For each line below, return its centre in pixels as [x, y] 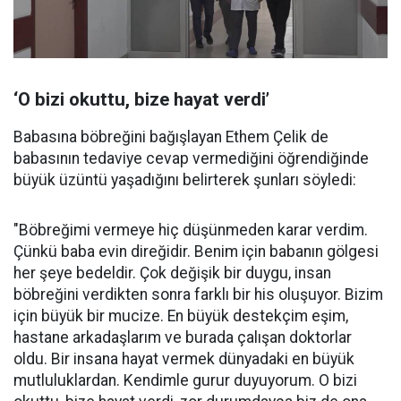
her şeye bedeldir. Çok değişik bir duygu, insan [172, 273]
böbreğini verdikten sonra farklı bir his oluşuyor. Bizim [198, 295]
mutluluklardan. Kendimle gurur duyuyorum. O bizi [185, 381]
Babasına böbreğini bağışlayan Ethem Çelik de [171, 137]
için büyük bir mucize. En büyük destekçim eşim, [181, 316]
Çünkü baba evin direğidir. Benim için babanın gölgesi [196, 252]
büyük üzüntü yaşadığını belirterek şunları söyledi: [185, 180]
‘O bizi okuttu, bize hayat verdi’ [141, 100]
